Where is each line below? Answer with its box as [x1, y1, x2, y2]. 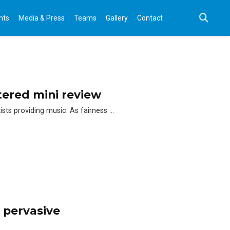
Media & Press [18, 13, 65, 22]
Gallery [106, 13, 128, 22]
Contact [137, 13, 163, 22]
